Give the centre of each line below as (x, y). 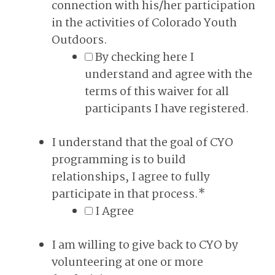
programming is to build (119, 160)
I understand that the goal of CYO (142, 143)
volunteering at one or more (127, 263)
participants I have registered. (167, 109)
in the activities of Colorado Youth (144, 23)
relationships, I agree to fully (131, 177)
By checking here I (145, 58)
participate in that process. (125, 195)
